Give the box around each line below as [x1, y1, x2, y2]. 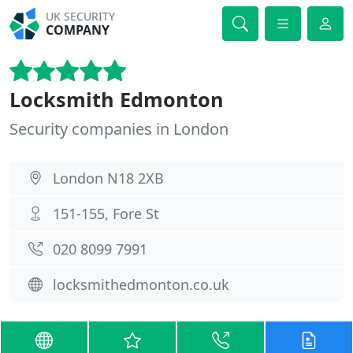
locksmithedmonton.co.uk [53, 275, 229, 294]
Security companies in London [9, 118, 229, 139]
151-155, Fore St [53, 204, 159, 223]
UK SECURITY [46, 9, 116, 24]
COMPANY [46, 21, 110, 39]
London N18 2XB [53, 169, 164, 188]
